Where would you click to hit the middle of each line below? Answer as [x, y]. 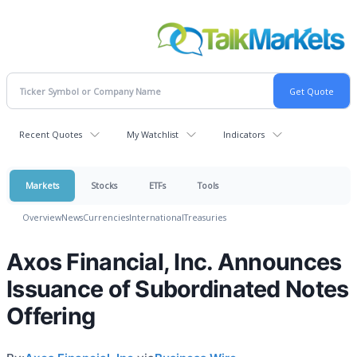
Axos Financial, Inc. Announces [174, 262]
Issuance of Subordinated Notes [178, 289]
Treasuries [205, 218]
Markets [42, 186]
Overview [42, 218]
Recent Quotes [51, 135]
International [157, 218]
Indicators [244, 135]
